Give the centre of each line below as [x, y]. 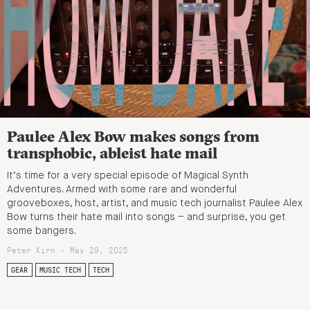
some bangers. [42, 231]
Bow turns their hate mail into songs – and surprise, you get [146, 218]
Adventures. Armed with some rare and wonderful [122, 190]
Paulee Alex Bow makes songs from [133, 137]
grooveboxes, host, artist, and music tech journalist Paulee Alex [155, 204]
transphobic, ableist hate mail [112, 153]
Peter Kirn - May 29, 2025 [67, 250]
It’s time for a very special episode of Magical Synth [128, 176]
